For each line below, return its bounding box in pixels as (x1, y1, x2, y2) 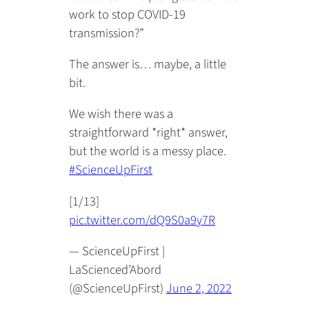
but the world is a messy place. (69, 142, 226, 161)
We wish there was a (69, 105, 173, 123)
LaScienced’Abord (69, 261, 161, 279)
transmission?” (69, 23, 144, 42)
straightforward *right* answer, (69, 123, 228, 142)
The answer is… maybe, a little (69, 55, 226, 74)
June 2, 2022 (166, 279, 232, 298)
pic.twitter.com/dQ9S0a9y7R (69, 210, 215, 229)
